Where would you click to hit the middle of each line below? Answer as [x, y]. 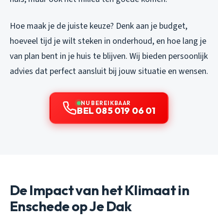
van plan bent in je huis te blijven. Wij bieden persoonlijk [109, 56]
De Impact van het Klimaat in [100, 190]
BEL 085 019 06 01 [116, 111]
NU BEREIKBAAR [106, 103]
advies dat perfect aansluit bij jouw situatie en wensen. [109, 72]
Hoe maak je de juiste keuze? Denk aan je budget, [99, 26]
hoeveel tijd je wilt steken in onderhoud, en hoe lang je [108, 41]
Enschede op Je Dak [71, 206]
